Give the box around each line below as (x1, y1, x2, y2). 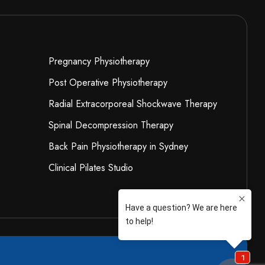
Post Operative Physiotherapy (48, 76, 167, 90)
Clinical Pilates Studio (48, 161, 133, 175)
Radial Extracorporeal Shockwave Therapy (48, 97, 217, 111)
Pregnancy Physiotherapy (48, 54, 150, 69)
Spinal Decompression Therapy (48, 118, 173, 132)
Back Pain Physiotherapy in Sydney (48, 140, 188, 154)
